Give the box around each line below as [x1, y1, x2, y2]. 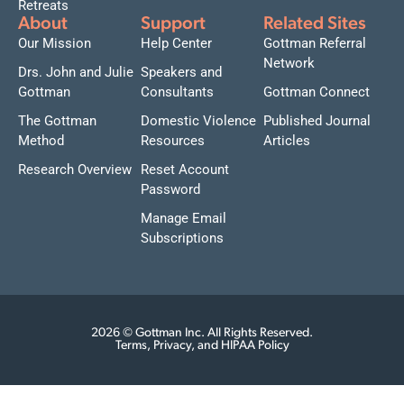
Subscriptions [141, 230, 224, 247]
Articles [263, 133, 310, 150]
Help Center [141, 35, 212, 52]
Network [263, 55, 315, 72]
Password [141, 181, 200, 198]
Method [18, 133, 64, 150]
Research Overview [18, 161, 132, 179]
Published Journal [263, 113, 371, 130]
